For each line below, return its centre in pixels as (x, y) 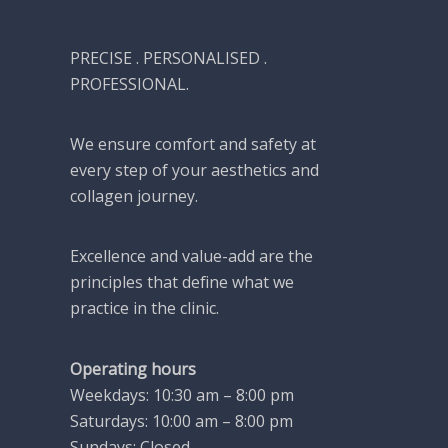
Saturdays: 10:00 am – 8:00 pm (181, 420)
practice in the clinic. (144, 308)
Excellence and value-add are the (191, 256)
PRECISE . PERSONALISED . (168, 57)
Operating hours (133, 368)
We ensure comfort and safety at (193, 144)
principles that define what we (182, 282)
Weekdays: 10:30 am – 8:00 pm (182, 394)
